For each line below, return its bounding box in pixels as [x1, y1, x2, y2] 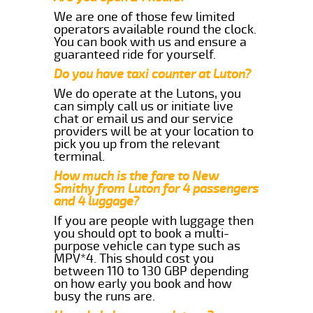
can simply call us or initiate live [54, 98, 234, 114]
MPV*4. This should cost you [54, 250, 214, 266]
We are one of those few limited [54, 8, 235, 24]
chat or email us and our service [54, 110, 234, 126]
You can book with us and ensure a [54, 34, 247, 50]
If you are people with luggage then [54, 212, 254, 228]
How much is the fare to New [54, 168, 219, 184]
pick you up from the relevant [54, 136, 221, 152]
